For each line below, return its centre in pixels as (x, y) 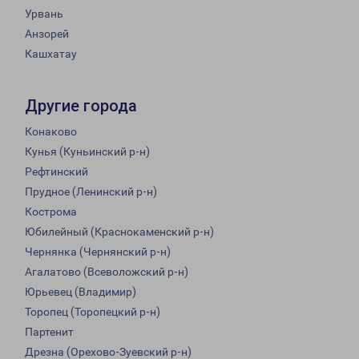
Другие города (81, 106)
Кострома (51, 212)
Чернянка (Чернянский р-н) (98, 252)
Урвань (44, 14)
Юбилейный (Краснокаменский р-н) (119, 232)
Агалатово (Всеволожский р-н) (107, 272)
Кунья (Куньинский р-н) (87, 152)
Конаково (51, 132)
